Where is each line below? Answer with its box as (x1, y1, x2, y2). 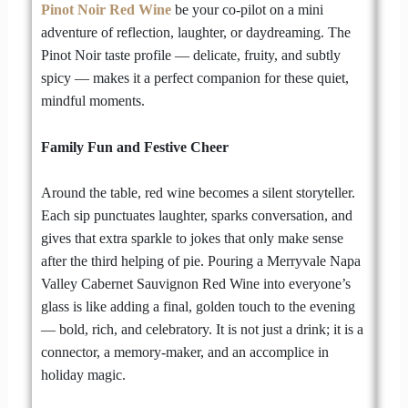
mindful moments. (40, 93, 145, 109)
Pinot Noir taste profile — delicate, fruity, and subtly (40, 47, 341, 64)
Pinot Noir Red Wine (40, 2, 171, 18)
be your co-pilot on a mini (170, 2, 323, 18)
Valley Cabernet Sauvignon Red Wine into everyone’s (40, 276, 351, 292)
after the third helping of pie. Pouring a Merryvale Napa (40, 253, 361, 270)
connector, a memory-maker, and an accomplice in (40, 344, 329, 361)
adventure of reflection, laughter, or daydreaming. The (40, 25, 351, 41)
